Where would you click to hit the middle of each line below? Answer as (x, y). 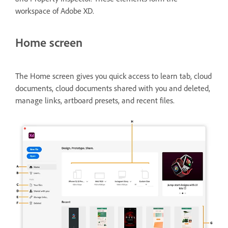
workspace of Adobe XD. (55, 11)
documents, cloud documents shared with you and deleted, (113, 88)
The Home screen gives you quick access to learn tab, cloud (113, 76)
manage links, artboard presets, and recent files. (95, 100)
